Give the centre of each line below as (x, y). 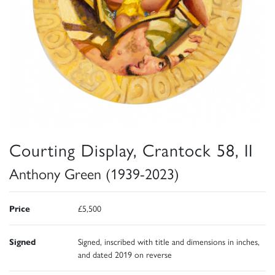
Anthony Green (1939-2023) (94, 173)
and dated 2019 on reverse (125, 254)
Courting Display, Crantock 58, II (131, 149)
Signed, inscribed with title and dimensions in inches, (169, 242)
